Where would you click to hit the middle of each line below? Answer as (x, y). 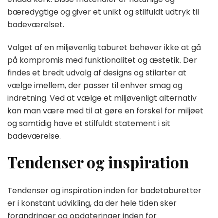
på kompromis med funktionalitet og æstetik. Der (102, 60)
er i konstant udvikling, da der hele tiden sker (92, 203)
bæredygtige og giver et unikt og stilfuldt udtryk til (103, 12)
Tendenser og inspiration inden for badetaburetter (104, 190)
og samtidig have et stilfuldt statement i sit (89, 124)
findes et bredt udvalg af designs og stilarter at (97, 73)
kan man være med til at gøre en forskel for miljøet (105, 111)
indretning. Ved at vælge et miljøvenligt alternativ (102, 98)
